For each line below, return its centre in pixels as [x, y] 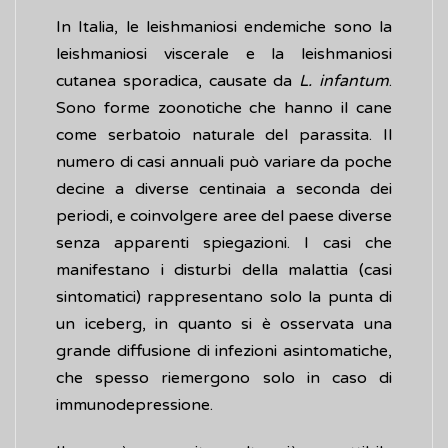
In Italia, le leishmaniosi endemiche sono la [224, 27]
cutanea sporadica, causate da [178, 81]
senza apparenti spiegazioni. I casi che [224, 243]
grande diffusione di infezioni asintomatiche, [224, 351]
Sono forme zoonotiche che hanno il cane [224, 108]
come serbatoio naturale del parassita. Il [224, 135]
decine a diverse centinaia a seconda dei [224, 189]
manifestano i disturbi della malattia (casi [224, 270]
